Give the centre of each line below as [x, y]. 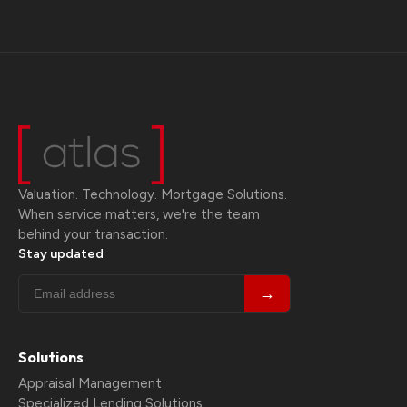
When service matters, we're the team [139, 214]
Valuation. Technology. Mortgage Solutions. [153, 194]
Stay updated [61, 253]
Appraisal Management [90, 383]
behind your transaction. [93, 234]
